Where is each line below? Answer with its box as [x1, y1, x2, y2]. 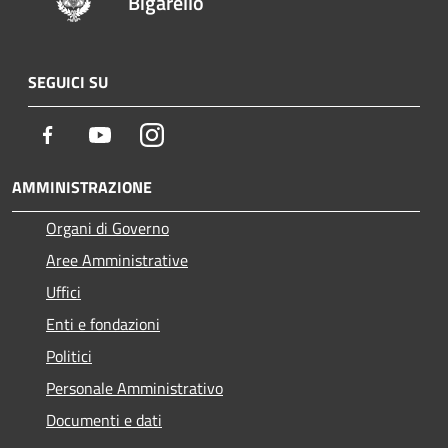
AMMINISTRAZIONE [12, 174, 152, 199]
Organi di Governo [46, 215, 169, 240]
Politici [46, 343, 92, 368]
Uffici [46, 279, 81, 304]
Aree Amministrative [46, 247, 188, 272]
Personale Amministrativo [46, 375, 223, 400]
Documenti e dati [46, 407, 162, 432]
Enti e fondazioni [46, 311, 160, 336]
